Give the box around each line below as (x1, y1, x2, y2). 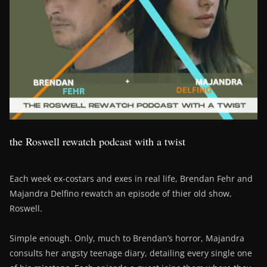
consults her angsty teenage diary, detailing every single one (10, 247, 252, 259)
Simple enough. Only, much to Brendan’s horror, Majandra (10, 232, 244, 244)
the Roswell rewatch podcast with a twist (10, 134, 185, 149)
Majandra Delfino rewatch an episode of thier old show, (10, 188, 232, 200)
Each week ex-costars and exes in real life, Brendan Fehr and (10, 173, 253, 185)
